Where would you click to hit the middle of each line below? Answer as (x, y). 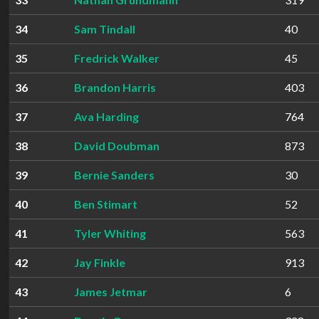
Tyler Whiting (110, 233)
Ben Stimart (106, 204)
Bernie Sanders (114, 175)
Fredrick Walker (117, 58)
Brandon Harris (115, 87)
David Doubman (117, 146)
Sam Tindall (105, 29)
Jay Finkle (100, 262)
